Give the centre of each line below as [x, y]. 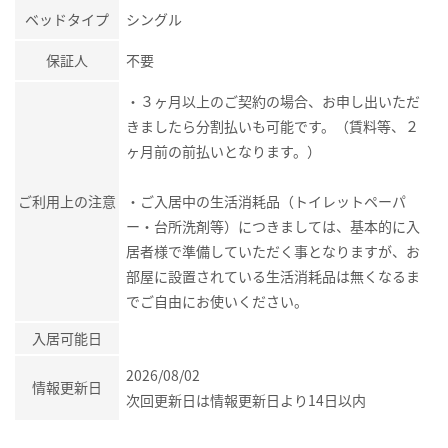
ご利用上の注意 [67, 200]
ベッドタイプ [67, 18]
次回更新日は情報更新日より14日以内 [246, 399]
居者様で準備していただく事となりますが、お [273, 250]
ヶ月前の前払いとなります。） [223, 150]
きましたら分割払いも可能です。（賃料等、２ [272, 125]
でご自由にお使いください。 [217, 300]
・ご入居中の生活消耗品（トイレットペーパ [266, 200]
